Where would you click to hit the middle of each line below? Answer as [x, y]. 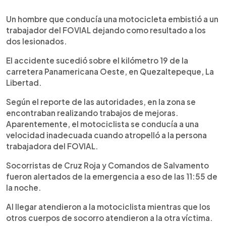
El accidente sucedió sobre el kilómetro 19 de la [97, 60]
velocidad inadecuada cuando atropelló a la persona [106, 135]
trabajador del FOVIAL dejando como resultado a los [106, 30]
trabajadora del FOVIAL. [52, 146]
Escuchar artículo [76, 18]
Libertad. [24, 82]
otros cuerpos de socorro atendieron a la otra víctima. [109, 217]
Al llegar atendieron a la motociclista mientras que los [108, 206]
